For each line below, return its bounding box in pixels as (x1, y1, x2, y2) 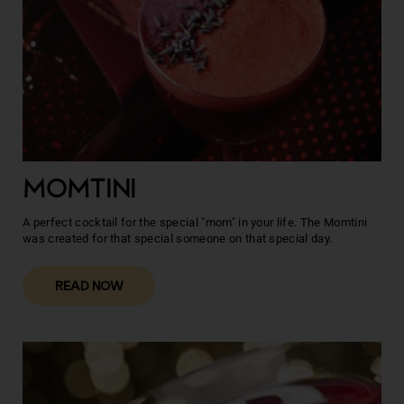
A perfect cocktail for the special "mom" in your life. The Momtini (23, 216, 368, 229)
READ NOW (54, 280, 124, 294)
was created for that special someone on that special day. (23, 232, 333, 245)
